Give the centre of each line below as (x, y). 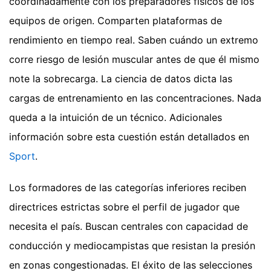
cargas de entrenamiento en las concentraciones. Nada (135, 98)
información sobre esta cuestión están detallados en (129, 136)
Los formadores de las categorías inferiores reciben (128, 187)
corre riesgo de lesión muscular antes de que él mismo (134, 59)
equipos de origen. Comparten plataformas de (116, 20)
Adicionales (196, 117)
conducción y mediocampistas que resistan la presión (132, 245)
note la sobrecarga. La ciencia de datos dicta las (121, 78)
